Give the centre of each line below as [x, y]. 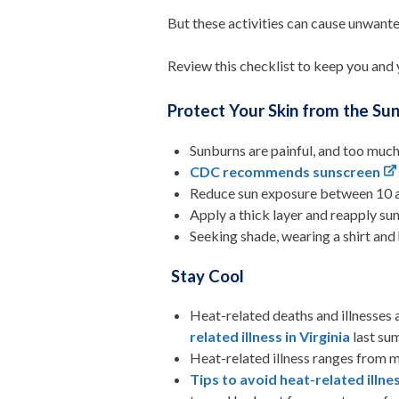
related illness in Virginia [270, 337]
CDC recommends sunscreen [285, 171]
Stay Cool [208, 276]
